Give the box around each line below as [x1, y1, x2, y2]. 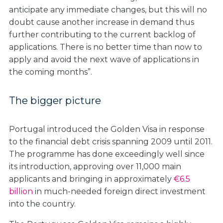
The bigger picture [9, 95, 101, 107]
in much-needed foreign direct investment [33, 187, 206, 196]
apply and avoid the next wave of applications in [9, 55, 199, 64]
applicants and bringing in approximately [9, 174, 174, 184]
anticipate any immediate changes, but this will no [9, 5, 207, 14]
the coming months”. [9, 67, 92, 77]
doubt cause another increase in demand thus [9, 17, 194, 27]
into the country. [9, 199, 78, 209]
